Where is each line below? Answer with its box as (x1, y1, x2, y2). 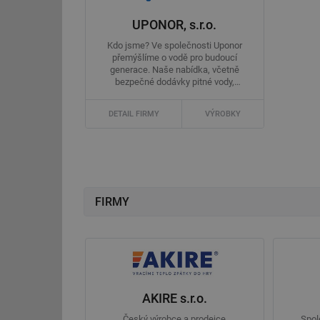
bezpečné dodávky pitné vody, (114, 76, 234, 88)
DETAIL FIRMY (108, 109, 159, 119)
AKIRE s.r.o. (141, 290, 207, 306)
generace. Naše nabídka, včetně (109, 64, 239, 76)
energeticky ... (146, 89, 203, 100)
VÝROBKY (204, 109, 241, 119)
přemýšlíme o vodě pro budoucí (111, 52, 237, 64)
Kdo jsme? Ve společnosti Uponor (106, 40, 242, 51)
